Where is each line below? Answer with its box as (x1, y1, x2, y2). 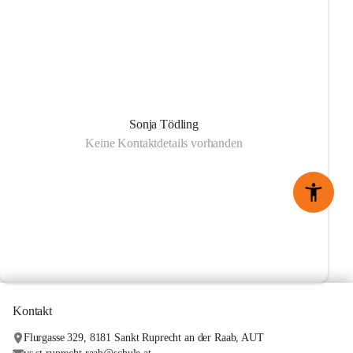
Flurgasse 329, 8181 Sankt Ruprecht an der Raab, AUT (23, 332, 264, 344)
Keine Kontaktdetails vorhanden (85, 136, 243, 150)
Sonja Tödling (129, 117, 199, 131)
